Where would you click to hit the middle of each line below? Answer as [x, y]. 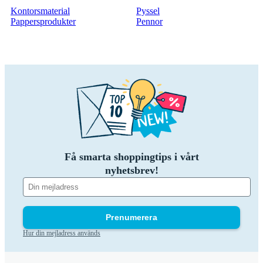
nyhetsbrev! [131, 171]
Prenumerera [131, 218]
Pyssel [148, 11]
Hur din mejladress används [62, 233]
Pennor [149, 22]
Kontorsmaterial [40, 11]
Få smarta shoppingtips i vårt [131, 157]
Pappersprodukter [43, 22]
